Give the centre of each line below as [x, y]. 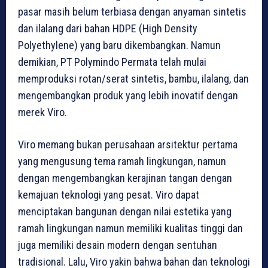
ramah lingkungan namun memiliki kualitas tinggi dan [130, 228]
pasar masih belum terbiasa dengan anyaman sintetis [132, 11]
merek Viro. [42, 112]
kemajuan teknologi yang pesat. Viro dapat [109, 194]
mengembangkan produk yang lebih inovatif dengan [128, 95]
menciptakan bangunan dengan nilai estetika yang [125, 211]
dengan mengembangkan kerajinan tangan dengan [125, 178]
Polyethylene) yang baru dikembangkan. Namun [119, 45]
